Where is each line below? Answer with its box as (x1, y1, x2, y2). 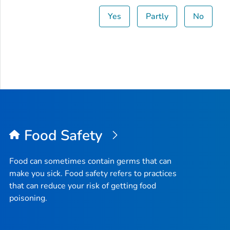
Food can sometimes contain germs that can (9, 156, 171, 167)
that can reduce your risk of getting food (9, 180, 156, 192)
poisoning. (9, 193, 47, 204)
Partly (146, 10, 169, 22)
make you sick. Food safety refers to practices (9, 168, 177, 180)
